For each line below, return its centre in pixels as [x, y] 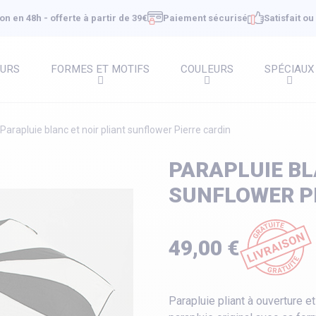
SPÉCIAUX [290, 69]
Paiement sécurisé [206, 18]
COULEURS [207, 69]
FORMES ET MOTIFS [100, 69]
